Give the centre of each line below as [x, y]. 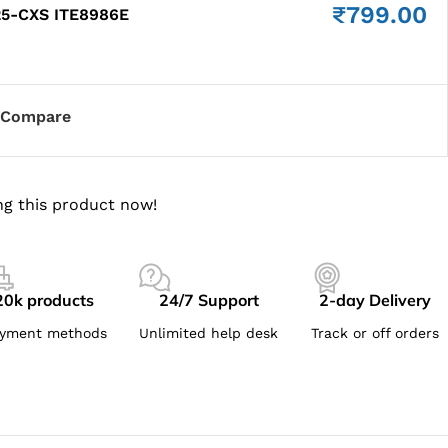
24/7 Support [208, 300]
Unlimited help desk [209, 333]
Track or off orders [375, 333]
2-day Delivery [375, 300]
